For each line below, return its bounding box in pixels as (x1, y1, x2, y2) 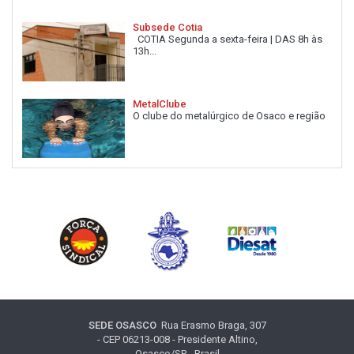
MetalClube (133, 97, 186, 110)
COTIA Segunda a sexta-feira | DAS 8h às (133, 32, 322, 45)
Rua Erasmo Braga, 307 (156, 318, 266, 331)
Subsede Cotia (133, 21, 202, 33)
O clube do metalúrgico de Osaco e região (133, 109, 326, 122)
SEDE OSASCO (88, 318, 156, 331)
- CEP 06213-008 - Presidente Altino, (96, 333, 258, 345)
